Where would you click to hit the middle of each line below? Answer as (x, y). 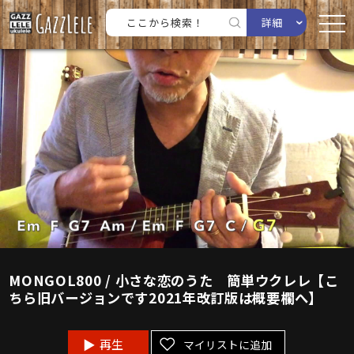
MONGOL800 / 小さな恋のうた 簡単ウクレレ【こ (174, 280)
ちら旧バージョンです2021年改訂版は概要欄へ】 (166, 298)
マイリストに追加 (228, 345)
